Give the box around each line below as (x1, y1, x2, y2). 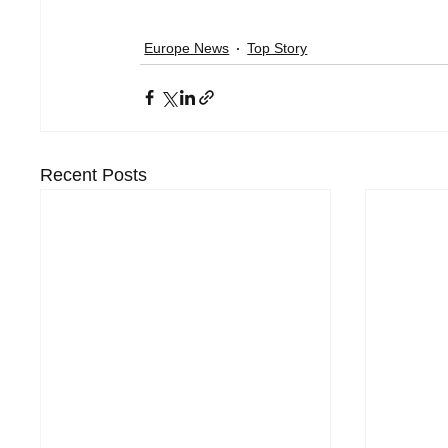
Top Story (247, 40, 308, 57)
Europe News (144, 40, 230, 57)
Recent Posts (40, 164, 148, 185)
